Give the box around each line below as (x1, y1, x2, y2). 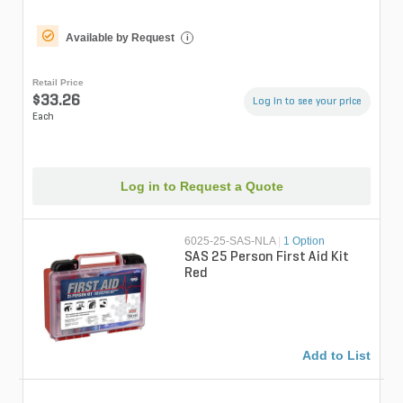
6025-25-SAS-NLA (184, 234, 276, 247)
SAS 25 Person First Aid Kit (184, 249, 350, 264)
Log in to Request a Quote (120, 178, 283, 193)
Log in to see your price (253, 96, 362, 108)
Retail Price (32, 77, 84, 88)
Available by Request (66, 31, 175, 45)
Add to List (302, 347, 371, 363)
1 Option (283, 234, 326, 247)
